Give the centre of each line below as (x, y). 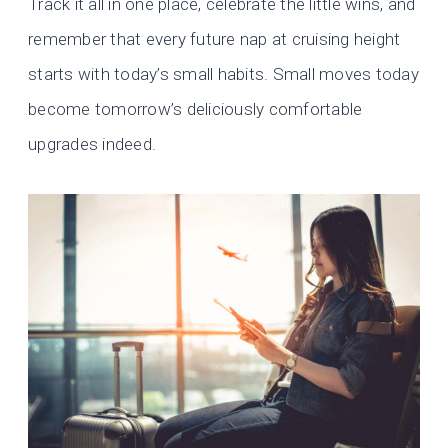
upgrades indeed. (92, 144)
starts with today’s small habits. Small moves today (224, 74)
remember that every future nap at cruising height (214, 39)
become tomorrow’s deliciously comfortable (195, 109)
